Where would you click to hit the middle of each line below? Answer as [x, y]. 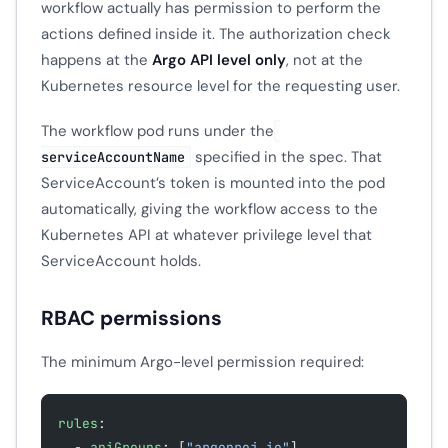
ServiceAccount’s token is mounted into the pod [213, 183]
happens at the [96, 60]
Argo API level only [219, 60]
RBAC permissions [131, 317]
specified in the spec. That [286, 157]
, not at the [324, 60]
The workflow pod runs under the [157, 131]
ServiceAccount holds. [121, 261]
